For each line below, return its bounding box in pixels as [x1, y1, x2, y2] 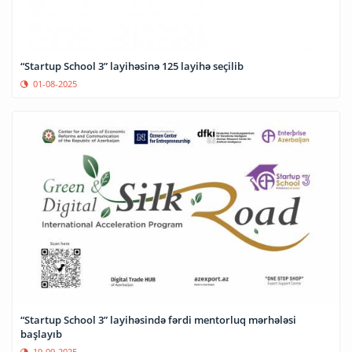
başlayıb [20, 326, 62, 341]
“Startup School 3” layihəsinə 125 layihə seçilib [20, 59, 244, 74]
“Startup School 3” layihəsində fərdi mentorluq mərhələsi [20, 312, 296, 327]
